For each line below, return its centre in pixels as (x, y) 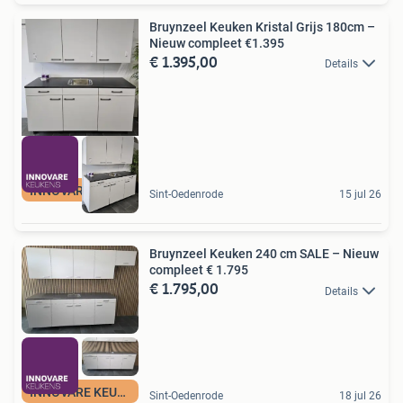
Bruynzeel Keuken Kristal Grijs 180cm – (262, 27)
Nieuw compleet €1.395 (217, 44)
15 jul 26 (360, 195)
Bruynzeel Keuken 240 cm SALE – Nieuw (264, 254)
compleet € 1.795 (199, 270)
